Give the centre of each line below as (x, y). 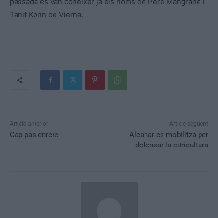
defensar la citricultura (172, 145)
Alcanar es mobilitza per (169, 135)
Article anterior (29, 124)
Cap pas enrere (34, 135)
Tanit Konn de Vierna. (46, 15)
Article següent (189, 124)
